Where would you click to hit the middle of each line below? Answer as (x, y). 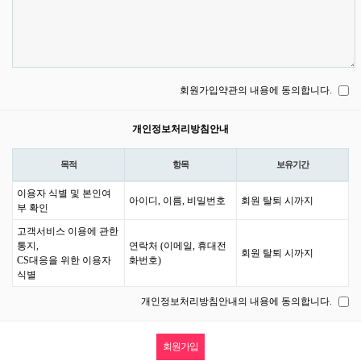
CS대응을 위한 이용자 (64, 261)
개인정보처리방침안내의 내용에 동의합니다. (237, 302)
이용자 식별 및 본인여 (64, 194)
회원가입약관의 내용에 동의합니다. (256, 91)
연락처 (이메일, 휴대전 (178, 246)
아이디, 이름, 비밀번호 (177, 201)
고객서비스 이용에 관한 (68, 232)
